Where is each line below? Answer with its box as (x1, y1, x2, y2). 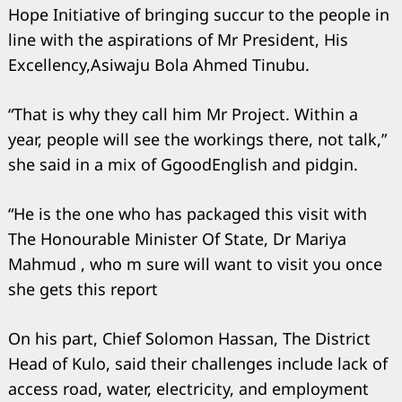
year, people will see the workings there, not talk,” (8, 128, 387, 151)
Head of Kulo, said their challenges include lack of (8, 353, 388, 375)
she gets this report (8, 278, 158, 301)
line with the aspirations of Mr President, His (8, 29, 348, 51)
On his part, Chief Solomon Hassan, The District (8, 328, 371, 350)
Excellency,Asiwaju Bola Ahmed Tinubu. (8, 54, 310, 76)
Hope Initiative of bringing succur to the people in (8, 4, 389, 26)
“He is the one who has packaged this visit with (8, 203, 367, 225)
